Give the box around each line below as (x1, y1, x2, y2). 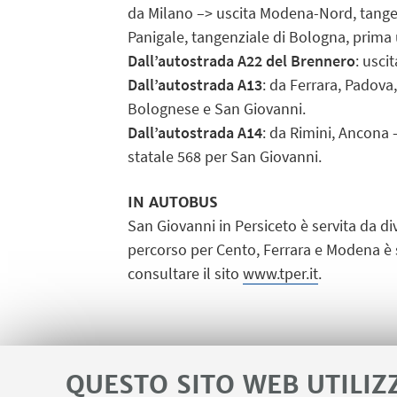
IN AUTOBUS (127, 193, 217, 212)
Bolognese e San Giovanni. (127, 97, 306, 119)
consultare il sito (127, 263, 243, 284)
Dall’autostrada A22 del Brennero (127, 50, 355, 71)
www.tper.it (242, 263, 318, 284)
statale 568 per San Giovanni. (127, 145, 322, 167)
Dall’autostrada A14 (127, 121, 262, 143)
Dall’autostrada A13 (127, 74, 262, 95)
